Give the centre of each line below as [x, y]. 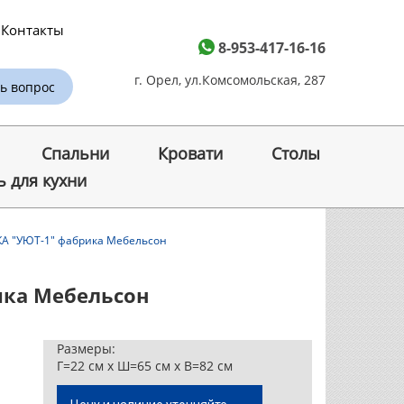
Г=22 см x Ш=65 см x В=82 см [144, 366]
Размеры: [86, 349]
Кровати [190, 154]
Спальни [75, 154]
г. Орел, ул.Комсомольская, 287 [230, 79]
